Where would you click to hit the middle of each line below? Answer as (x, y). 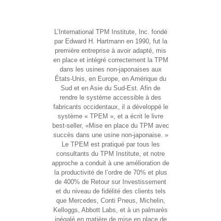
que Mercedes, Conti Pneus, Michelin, (110, 201)
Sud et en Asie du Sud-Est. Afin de (110, 88)
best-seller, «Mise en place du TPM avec (110, 126)
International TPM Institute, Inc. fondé (113, 32)
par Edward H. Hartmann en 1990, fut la (110, 41)
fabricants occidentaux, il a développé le (110, 107)
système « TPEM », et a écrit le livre (110, 116)
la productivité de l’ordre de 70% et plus (110, 173)
